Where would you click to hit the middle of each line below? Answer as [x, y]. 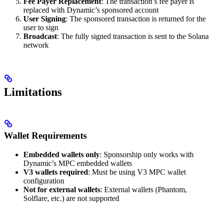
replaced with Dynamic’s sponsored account [91, 10]
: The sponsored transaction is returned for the [136, 19]
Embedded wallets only [62, 154]
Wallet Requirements [45, 135]
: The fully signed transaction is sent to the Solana [133, 36]
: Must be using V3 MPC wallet [137, 172]
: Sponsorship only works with [147, 154]
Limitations [33, 92]
